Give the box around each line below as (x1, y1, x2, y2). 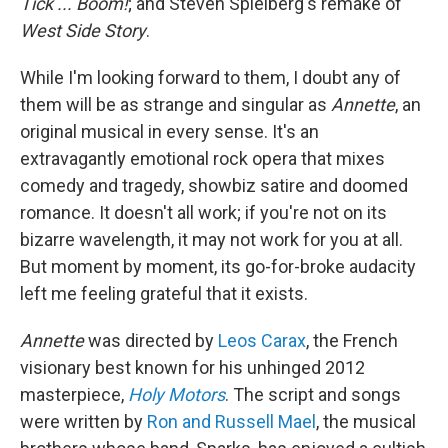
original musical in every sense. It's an (20, 121, 319, 143)
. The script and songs (225, 384, 401, 406)
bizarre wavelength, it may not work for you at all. (20, 229, 403, 251)
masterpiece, (20, 384, 128, 406)
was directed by (88, 330, 218, 352)
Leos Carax (218, 330, 306, 352)
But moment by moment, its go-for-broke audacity (20, 256, 416, 278)
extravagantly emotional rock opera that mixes (20, 148, 385, 170)
